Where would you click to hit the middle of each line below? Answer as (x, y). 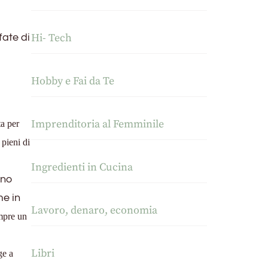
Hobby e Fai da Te (73, 81)
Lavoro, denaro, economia (95, 211)
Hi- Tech (52, 38)
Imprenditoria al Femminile (98, 124)
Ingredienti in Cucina (82, 167)
